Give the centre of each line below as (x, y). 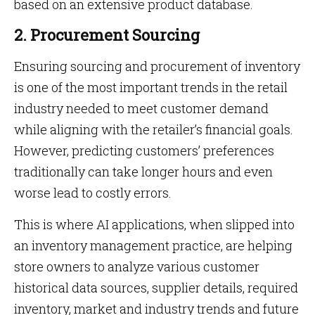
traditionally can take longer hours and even (143, 172)
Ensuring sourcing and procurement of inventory (157, 66)
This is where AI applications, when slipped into (154, 224)
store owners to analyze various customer (137, 266)
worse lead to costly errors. (94, 193)
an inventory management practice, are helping (153, 245)
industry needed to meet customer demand (141, 108)
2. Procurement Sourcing (107, 35)
